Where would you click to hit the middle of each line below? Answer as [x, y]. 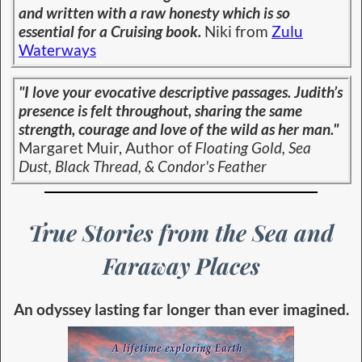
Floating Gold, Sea [253, 148]
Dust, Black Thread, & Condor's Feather [143, 167]
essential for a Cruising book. [110, 31]
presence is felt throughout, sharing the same [160, 111]
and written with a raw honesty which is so [154, 13]
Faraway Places [181, 266]
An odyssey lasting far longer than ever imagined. [181, 309]
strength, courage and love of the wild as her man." [179, 130]
